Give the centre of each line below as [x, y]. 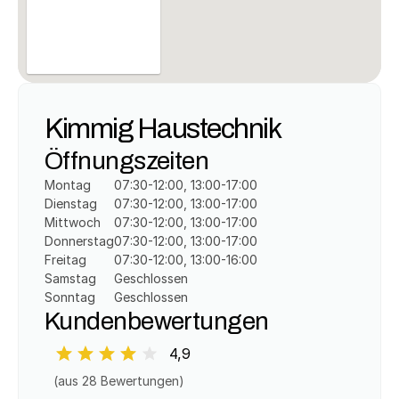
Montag [68, 185]
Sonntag [70, 297]
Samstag [70, 278]
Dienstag [71, 204]
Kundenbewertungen [157, 321]
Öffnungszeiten [127, 160]
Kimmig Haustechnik [163, 128]
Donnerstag [79, 241]
